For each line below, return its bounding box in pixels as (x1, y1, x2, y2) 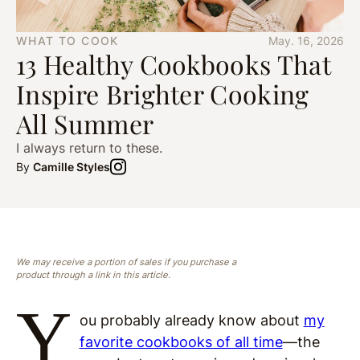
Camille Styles (33, 160, 110, 174)
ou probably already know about (79, 312, 304, 329)
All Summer (16, 106, 154, 141)
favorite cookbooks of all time (79, 333, 283, 351)
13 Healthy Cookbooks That (16, 47, 331, 81)
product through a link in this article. (16, 269, 170, 281)
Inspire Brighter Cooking (16, 76, 309, 111)
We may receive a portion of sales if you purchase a (16, 256, 236, 268)
